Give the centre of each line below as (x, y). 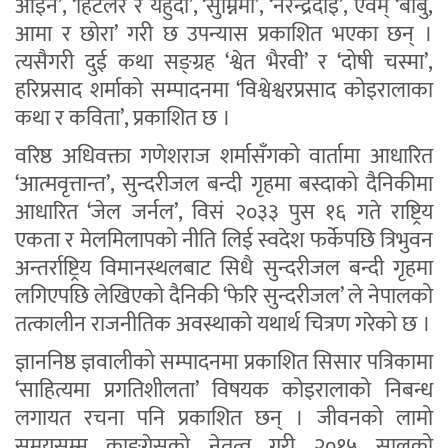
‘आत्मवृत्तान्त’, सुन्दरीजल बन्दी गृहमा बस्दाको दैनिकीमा (224, 185)
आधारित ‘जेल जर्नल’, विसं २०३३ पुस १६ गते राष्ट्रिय (224, 213)
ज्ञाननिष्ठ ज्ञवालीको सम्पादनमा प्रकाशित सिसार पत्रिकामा (224, 363)
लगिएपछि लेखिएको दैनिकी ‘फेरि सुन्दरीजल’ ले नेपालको (224, 297)
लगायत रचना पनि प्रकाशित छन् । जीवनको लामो (224, 419)
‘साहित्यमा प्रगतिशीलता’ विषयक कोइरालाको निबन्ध (224, 391)
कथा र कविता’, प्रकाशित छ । (123, 119)
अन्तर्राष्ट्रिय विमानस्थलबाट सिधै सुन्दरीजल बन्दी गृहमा (224, 269)
